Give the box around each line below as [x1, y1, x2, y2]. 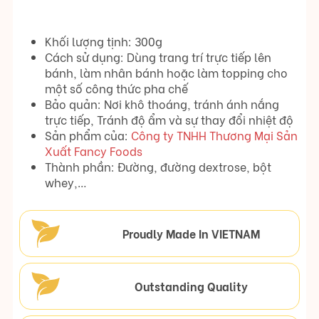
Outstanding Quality [135, 278, 249, 295]
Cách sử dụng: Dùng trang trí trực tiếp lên [45, 48, 271, 66]
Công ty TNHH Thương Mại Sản [131, 127, 298, 144]
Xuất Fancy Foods [45, 142, 142, 159]
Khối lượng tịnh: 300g [45, 33, 162, 50]
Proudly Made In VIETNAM [122, 225, 261, 242]
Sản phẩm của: [45, 127, 131, 144]
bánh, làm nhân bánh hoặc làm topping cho [45, 64, 288, 81]
